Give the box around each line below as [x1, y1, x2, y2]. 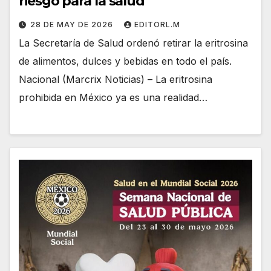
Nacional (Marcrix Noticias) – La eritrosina [19, 73, 212, 85]
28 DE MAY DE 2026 [30, 19, 116, 29]
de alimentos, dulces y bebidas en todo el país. [19, 54, 232, 67]
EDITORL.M [134, 19, 180, 29]
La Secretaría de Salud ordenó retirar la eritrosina [19, 36, 248, 49]
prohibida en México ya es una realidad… [19, 91, 207, 103]
